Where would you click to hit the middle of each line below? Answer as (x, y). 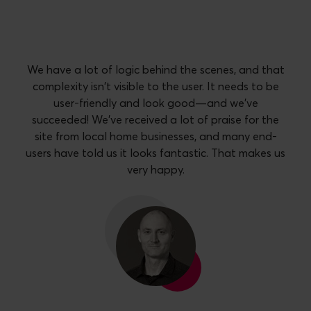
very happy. (155, 170)
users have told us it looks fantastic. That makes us (155, 153)
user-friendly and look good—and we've (155, 103)
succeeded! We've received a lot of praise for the (155, 120)
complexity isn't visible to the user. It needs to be (155, 86)
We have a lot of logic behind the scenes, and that (155, 70)
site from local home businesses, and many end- (155, 136)
